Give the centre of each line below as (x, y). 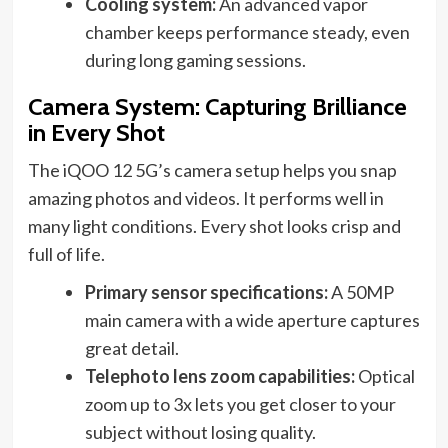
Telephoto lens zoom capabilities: (219, 376)
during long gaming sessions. (195, 60)
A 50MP (360, 292)
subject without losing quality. (200, 432)
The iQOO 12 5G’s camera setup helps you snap (212, 170)
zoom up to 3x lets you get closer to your (240, 404)
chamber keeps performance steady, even (247, 32)
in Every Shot (96, 133)
